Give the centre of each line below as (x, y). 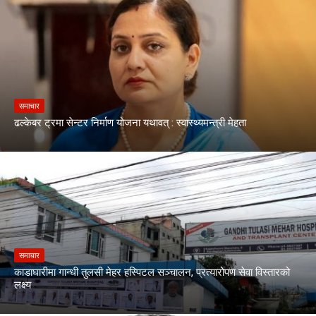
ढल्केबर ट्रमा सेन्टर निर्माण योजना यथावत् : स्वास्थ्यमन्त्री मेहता (130, 122)
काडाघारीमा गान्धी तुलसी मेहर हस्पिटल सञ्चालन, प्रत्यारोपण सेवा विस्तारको (152, 272)
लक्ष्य (23, 285)
